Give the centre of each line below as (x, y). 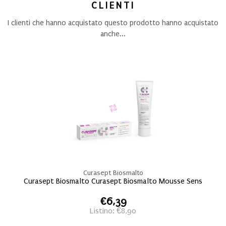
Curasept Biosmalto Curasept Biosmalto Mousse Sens (113, 181)
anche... (113, 34)
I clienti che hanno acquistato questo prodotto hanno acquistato (113, 23)
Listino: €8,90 (113, 211)
